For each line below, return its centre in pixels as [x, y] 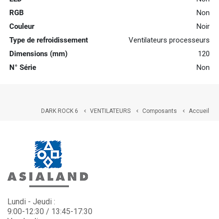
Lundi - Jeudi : [31, 202]
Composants [160, 111]
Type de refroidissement [49, 40]
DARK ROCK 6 [60, 111]
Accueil [199, 111]
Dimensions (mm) [38, 54]
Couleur [22, 27]
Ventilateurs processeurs [169, 40]
